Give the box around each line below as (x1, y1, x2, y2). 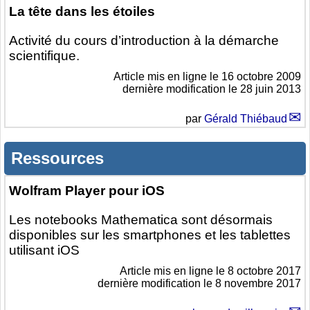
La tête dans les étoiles (9, 4, 155, 19)
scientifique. (9, 48, 80, 64)
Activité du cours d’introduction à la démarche (9, 33, 279, 48)
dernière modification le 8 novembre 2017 (98, 277, 301, 290)
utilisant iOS (9, 243, 80, 258)
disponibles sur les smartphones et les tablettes (9, 228, 291, 243)
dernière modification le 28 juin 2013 (122, 83, 301, 95)
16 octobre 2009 (221, 71, 301, 83)
